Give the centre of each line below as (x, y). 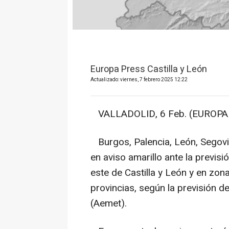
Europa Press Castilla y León (149, 70)
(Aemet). (109, 204)
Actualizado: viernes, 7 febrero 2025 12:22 (139, 80)
